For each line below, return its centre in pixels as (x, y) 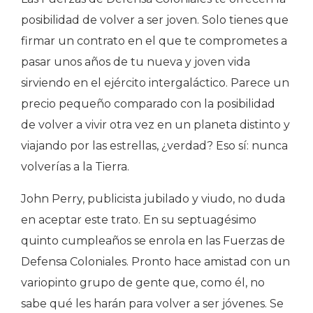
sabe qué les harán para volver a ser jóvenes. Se (152, 304)
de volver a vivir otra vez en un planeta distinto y (155, 125)
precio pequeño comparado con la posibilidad (148, 104)
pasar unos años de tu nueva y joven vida (136, 62)
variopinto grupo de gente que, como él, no (143, 283)
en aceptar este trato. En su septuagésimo (139, 220)
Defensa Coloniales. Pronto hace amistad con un (155, 262)
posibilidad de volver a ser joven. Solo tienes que (155, 20)
